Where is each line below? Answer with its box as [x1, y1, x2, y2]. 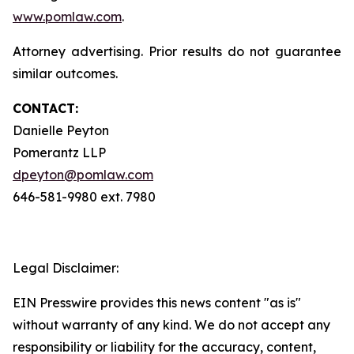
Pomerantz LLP [13, 145, 106, 160]
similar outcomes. [13, 66, 118, 81]
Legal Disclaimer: [13, 260, 119, 276]
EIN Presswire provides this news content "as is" [13, 295, 301, 311]
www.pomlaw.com [13, 9, 122, 24]
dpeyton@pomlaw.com [13, 167, 153, 183]
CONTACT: [13, 100, 78, 116]
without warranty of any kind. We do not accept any [13, 317, 330, 333]
